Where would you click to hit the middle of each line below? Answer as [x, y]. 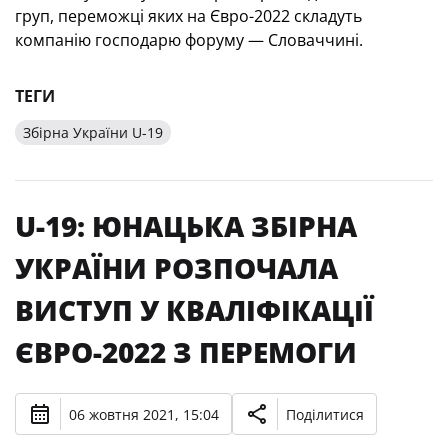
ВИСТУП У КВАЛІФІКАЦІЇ [194, 310]
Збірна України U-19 [93, 132]
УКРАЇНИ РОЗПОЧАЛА [176, 268]
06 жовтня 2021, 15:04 [144, 414]
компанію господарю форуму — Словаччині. [189, 40]
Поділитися [325, 414]
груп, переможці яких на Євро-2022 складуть [188, 16]
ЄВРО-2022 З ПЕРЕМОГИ [186, 352]
